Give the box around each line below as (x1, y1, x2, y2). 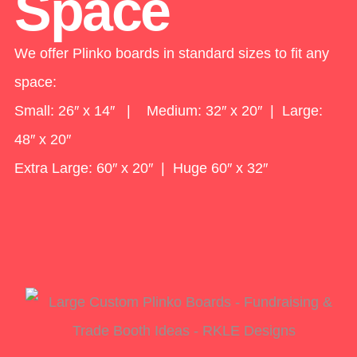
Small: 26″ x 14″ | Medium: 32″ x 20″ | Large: (14, 103, 323, 119)
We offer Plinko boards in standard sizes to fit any (14, 45, 329, 61)
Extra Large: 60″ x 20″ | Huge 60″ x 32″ (14, 160, 268, 176)
